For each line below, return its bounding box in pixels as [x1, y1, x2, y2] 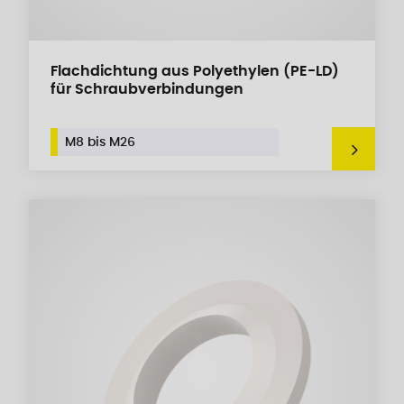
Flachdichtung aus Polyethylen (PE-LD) [50, 64, 339, 78]
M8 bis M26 [65, 136, 135, 149]
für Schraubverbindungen [50, 82, 243, 96]
